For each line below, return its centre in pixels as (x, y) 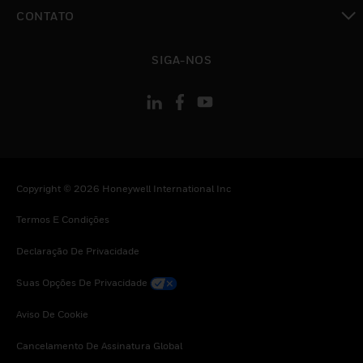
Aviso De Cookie (52, 314)
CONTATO (45, 16)
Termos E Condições (63, 220)
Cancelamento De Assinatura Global (99, 346)
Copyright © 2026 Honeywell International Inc (124, 189)
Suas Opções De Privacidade (82, 283)
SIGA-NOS (181, 59)
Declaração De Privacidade (78, 251)
